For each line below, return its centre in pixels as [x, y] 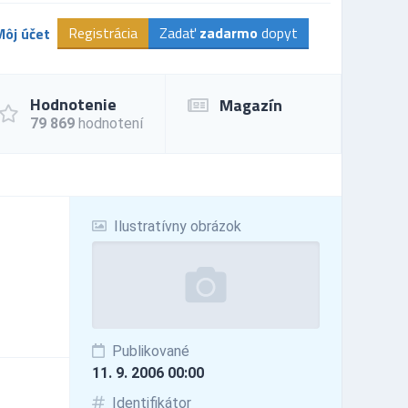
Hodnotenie [73, 104]
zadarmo [229, 32]
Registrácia [103, 32]
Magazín [251, 105]
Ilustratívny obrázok [175, 226]
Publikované [148, 351]
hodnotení [109, 123]
